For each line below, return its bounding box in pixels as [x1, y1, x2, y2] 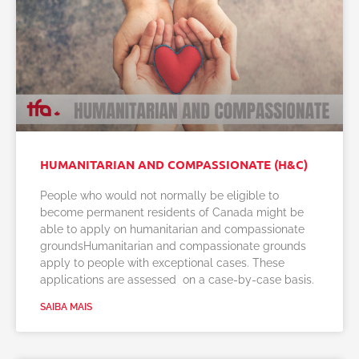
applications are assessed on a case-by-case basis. [40, 273, 314, 286]
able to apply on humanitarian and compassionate [40, 223, 305, 236]
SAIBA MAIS [40, 301, 92, 313]
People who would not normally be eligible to [40, 189, 279, 202]
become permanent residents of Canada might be [40, 206, 304, 219]
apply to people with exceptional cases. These [40, 256, 284, 269]
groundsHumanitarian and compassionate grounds [40, 240, 306, 252]
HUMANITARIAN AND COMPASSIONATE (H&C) [40, 156, 308, 172]
